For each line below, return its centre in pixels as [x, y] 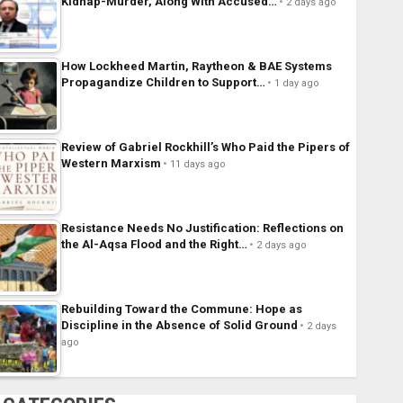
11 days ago [197, 165]
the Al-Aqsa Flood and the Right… [154, 245]
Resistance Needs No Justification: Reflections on [202, 228]
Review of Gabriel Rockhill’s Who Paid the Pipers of [205, 148]
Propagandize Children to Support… [163, 83]
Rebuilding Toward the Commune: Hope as [181, 309]
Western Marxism [111, 164]
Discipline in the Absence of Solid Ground [179, 326]
